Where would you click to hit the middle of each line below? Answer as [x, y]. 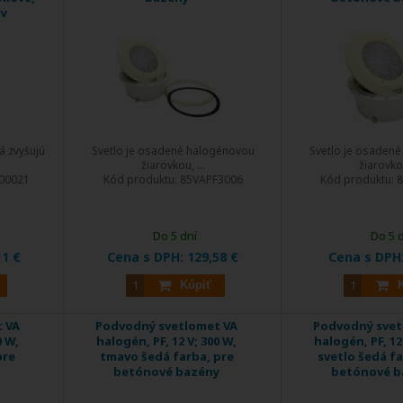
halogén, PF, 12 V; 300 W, [166, 340]
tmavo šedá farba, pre [166, 356]
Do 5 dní [175, 235]
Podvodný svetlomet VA [166, 325]
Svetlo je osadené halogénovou [173, 150]
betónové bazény [166, 371]
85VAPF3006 [211, 179]
